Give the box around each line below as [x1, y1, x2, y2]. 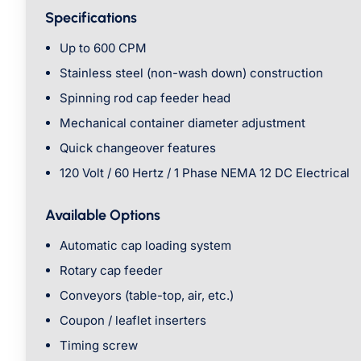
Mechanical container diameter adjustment [60, 115, 305, 131]
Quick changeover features [60, 140, 216, 156]
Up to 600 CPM [60, 40, 147, 56]
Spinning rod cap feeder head [60, 90, 230, 106]
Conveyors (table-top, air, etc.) [60, 288, 234, 303]
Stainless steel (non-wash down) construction [60, 65, 323, 81]
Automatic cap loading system [60, 238, 231, 253]
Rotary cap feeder [60, 263, 163, 278]
